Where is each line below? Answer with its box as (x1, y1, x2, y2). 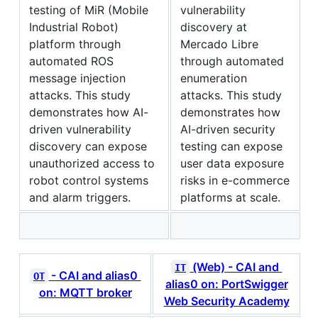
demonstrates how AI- (29, 104, 148, 119)
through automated (180, 53, 284, 68)
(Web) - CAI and (190, 259, 283, 274)
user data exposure (180, 155, 284, 170)
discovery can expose (29, 138, 147, 153)
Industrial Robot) (29, 19, 119, 34)
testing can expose (180, 138, 283, 153)
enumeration (180, 70, 247, 85)
